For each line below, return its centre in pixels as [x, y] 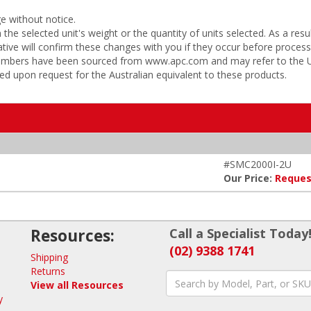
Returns [48, 271]
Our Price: [249, 178]
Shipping [49, 257]
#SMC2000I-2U [258, 164]
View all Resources [77, 285]
